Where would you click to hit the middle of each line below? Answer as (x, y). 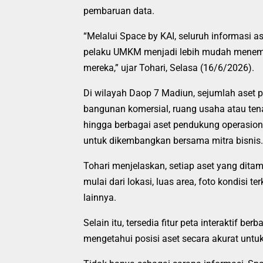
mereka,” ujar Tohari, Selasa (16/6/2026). (169, 68)
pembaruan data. (119, 11)
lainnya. (100, 197)
